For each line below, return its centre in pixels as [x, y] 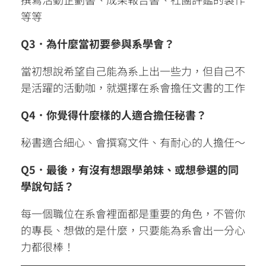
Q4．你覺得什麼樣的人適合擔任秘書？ [114, 114]
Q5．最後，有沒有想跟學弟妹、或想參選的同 [130, 169]
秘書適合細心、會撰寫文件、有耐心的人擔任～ [133, 142]
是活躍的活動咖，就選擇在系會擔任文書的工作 [133, 87]
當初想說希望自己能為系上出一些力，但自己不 [133, 70]
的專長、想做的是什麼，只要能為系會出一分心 [133, 229]
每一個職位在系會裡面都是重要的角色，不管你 [133, 213]
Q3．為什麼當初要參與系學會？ [98, 43]
